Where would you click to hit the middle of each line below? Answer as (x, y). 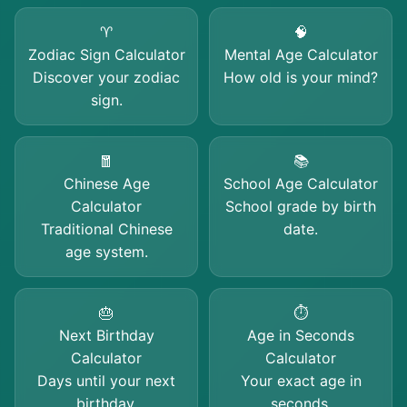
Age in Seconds (301, 335)
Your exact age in (301, 381)
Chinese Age (106, 184)
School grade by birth (301, 206)
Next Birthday (106, 335)
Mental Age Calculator (301, 55)
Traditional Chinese (106, 229)
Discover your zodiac (106, 77)
